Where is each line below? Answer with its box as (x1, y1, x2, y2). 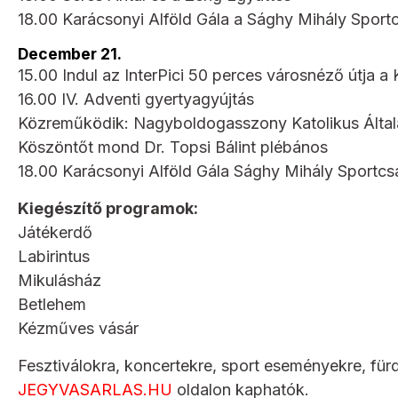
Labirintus (18, 246, 90, 266)
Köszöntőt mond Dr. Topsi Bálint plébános (18, 137, 328, 156)
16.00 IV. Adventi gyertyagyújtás (18, 89, 254, 108)
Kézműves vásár (18, 318, 139, 338)
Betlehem (18, 294, 86, 314)
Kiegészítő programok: (18, 198, 198, 218)
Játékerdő (18, 222, 92, 242)
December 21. (18, 44, 122, 63)
